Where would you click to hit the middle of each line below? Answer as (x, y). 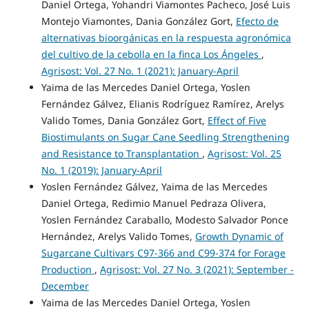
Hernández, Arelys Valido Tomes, (118, 236)
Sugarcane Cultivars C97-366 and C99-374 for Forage (163, 252)
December (65, 286)
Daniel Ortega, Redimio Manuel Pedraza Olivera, (153, 203)
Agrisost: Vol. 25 (244, 153)
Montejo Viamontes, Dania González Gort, (138, 21)
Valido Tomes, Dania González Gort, (124, 120)
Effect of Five (237, 120)
